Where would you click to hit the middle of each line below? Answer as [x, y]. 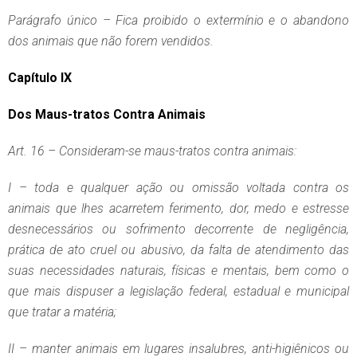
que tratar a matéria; [62, 312]
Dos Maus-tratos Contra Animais [107, 115]
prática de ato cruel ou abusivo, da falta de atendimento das [178, 250]
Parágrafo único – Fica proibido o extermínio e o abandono [178, 21]
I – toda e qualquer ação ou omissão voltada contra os [178, 188]
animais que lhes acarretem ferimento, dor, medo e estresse [178, 209]
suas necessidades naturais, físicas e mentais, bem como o [178, 271]
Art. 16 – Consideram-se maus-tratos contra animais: [152, 151]
